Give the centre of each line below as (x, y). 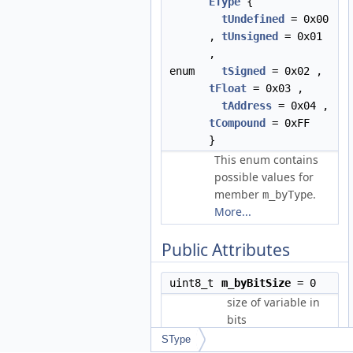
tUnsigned (250, 36)
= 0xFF (288, 123)
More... (233, 212)
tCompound (237, 123)
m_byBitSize (256, 283)
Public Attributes (226, 250)
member (238, 194)
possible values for (264, 177)
